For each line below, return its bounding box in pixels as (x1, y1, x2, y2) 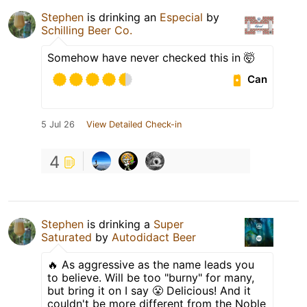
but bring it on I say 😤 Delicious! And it (47, 283, 251, 297)
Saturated (41, 230, 92, 244)
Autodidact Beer (112, 230, 196, 244)
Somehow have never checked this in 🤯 (47, 50, 255, 64)
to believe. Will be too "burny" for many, (47, 270, 254, 284)
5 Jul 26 (41, 119, 75, 130)
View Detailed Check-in (86, 119, 182, 130)
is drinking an (84, 10, 160, 24)
